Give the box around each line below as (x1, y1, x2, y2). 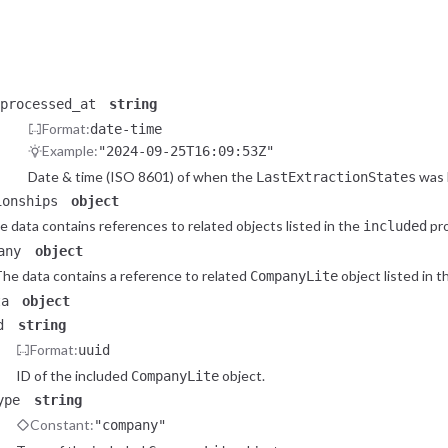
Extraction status (27, 22, 137, 40)
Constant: (30, 416, 94, 434)
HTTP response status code (27, 71, 207, 89)
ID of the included (16, 366, 131, 384)
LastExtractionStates (255, 168, 416, 185)
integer (101, 46, 157, 63)
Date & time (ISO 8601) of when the (27, 167, 256, 185)
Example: (41, 142, 98, 160)
